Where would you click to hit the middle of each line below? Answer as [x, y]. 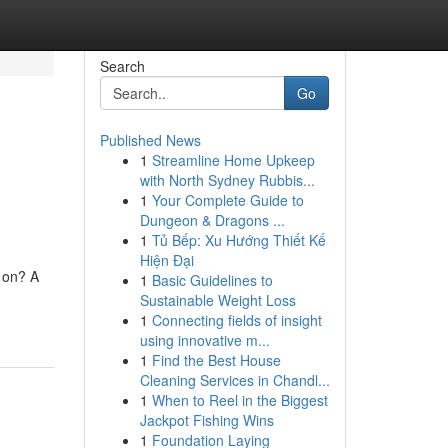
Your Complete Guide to [227, 200]
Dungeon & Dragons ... [212, 220]
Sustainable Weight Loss [217, 300]
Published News [150, 140]
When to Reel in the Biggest [239, 400]
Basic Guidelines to [212, 280]
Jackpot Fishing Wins [206, 420]
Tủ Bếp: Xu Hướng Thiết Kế [238, 240]
